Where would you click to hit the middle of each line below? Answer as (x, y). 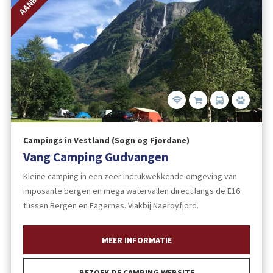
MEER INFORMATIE (136, 240)
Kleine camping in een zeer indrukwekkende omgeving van (130, 176)
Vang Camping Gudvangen (95, 157)
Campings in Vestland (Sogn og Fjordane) (106, 140)
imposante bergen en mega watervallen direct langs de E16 (131, 190)
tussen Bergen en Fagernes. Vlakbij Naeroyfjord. (111, 205)
